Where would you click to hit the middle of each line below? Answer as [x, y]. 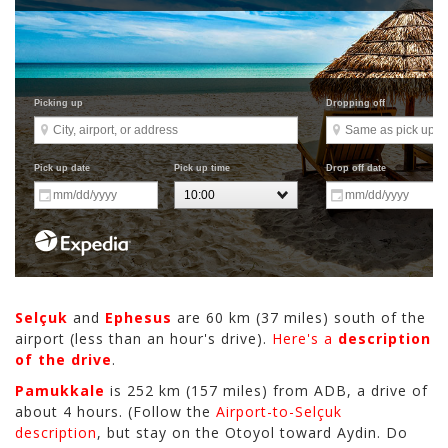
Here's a [305, 339]
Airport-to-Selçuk [279, 412]
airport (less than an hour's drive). [143, 339]
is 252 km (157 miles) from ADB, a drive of [266, 391]
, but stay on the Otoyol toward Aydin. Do [252, 433]
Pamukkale [60, 391]
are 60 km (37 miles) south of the [299, 318]
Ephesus [138, 318]
